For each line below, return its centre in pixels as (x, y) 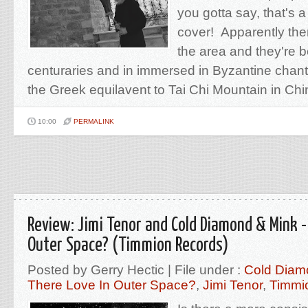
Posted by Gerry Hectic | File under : (136, 269)
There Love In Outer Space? (112, 285)
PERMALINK (94, 121)
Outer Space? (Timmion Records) (128, 245)
